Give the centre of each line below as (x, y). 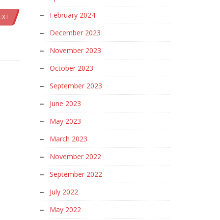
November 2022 (75, 156)
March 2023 (69, 139)
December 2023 (75, 33)
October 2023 (71, 68)
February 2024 (72, 15)
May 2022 (65, 209)
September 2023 (76, 86)
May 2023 (65, 121)
